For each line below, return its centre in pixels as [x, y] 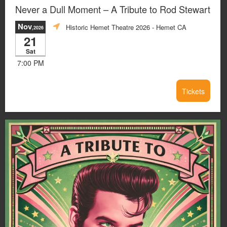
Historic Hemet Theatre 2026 [108, 27]
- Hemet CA [168, 27]
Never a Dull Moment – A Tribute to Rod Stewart [113, 9]
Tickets [193, 91]
